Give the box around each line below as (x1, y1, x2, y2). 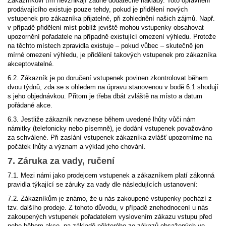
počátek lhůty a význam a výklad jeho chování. (8, 143, 146, 150)
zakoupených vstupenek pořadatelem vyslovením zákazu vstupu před (8, 213, 212, 220)
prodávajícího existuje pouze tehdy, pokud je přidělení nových (8, 6, 188, 13)
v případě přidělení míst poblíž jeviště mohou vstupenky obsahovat (8, 24, 204, 31)
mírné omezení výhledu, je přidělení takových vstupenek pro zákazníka (8, 51, 216, 59)
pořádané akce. (8, 101, 52, 109)
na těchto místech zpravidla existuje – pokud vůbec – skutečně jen (8, 42, 203, 49)
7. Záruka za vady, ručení (8, 156, 115, 166)
